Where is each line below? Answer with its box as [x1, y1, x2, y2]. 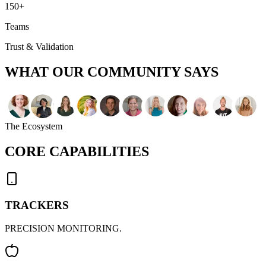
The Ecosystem [5, 121, 62, 131]
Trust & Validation [5, 42, 74, 52]
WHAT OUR [5, 64, 87, 80]
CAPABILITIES [49, 143, 149, 159]
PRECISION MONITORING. [5, 223, 122, 234]
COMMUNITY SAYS [87, 64, 218, 80]
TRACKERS [5, 199, 69, 212]
